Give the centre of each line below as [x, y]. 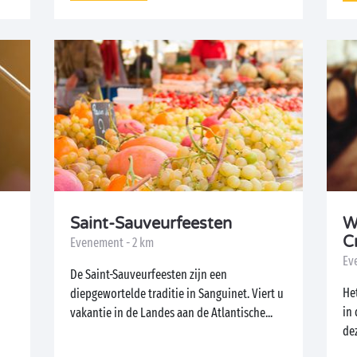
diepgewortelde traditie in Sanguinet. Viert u [177, 294]
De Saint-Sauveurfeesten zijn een [149, 275]
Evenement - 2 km [112, 243]
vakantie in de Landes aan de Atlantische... [172, 313]
